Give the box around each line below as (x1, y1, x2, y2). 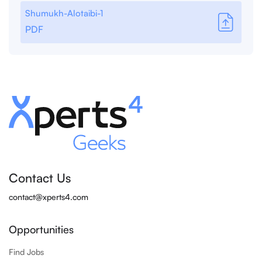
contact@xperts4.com (9, 192, 88, 202)
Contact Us (9, 170, 71, 186)
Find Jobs (9, 247, 44, 257)
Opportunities (9, 223, 74, 236)
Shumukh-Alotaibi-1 (25, 8, 103, 19)
